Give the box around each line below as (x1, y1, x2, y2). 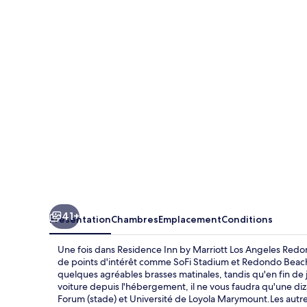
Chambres (111, 212, 158, 225)
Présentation (49, 212, 111, 225)
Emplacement (158, 212, 221, 225)
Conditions (221, 212, 273, 225)
